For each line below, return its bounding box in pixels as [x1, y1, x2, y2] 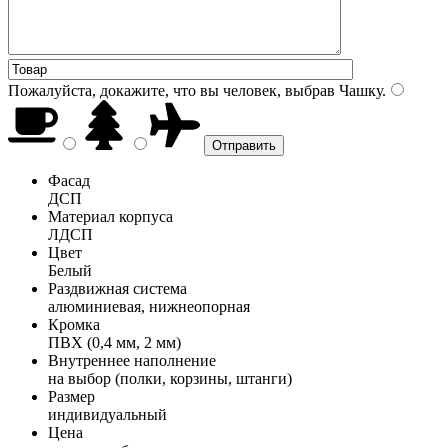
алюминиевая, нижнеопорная [48, 297, 250, 315]
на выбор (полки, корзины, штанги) [48, 369, 292, 387]
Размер [48, 387, 95, 405]
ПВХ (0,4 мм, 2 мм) [48, 333, 181, 351]
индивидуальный [48, 405, 167, 423]
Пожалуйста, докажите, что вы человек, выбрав [8, 81, 335, 99]
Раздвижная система [48, 279, 187, 297]
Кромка [48, 315, 100, 333]
